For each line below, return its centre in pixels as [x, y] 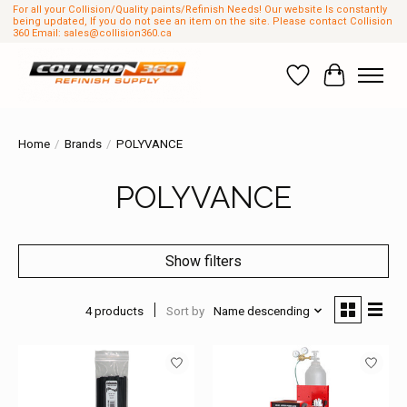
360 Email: [38, 34]
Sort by [185, 311]
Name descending [261, 311]
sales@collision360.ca [117, 34]
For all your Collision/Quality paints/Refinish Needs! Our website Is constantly [199, 10]
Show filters [203, 262]
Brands [83, 144]
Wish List [328, 84]
